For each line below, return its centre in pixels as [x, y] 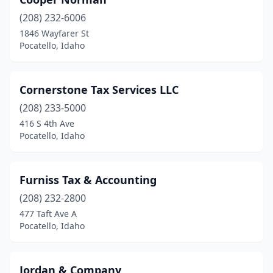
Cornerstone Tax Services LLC [99, 90]
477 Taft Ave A [48, 214]
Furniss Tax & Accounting [88, 180]
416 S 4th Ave [47, 123]
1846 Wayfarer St [54, 33]
